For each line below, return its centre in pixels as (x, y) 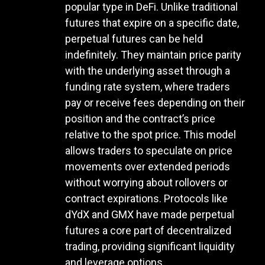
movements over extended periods (148, 167)
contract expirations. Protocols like (146, 199)
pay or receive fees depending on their (155, 103)
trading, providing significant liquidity (150, 247)
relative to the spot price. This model (151, 135)
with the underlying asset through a (148, 71)
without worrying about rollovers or (146, 183)
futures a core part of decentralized (148, 231)
